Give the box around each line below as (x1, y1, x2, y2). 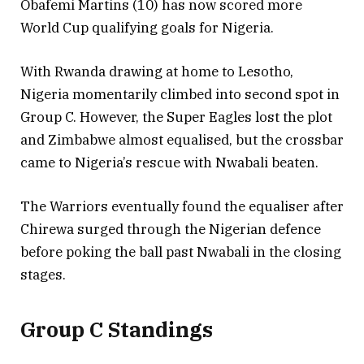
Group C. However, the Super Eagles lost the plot (20, 107, 332, 126)
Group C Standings (20, 315, 213, 343)
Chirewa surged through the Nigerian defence (20, 220, 321, 239)
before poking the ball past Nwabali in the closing (20, 243, 341, 262)
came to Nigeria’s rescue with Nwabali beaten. (20, 153, 318, 171)
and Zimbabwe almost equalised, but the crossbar (20, 130, 344, 149)
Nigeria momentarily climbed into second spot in (20, 84, 340, 103)
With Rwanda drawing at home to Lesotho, (20, 62, 293, 80)
